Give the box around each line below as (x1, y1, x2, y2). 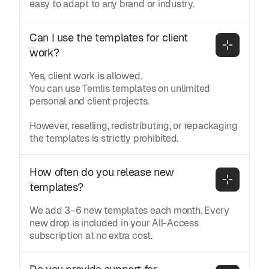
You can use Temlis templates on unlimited (29, 82, 211, 95)
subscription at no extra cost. (29, 229, 153, 242)
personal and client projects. (29, 94, 150, 107)
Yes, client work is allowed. (29, 69, 142, 82)
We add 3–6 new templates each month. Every (29, 204, 229, 217)
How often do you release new (29, 165, 174, 179)
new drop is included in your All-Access (29, 216, 199, 229)
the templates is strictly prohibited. (29, 131, 179, 145)
